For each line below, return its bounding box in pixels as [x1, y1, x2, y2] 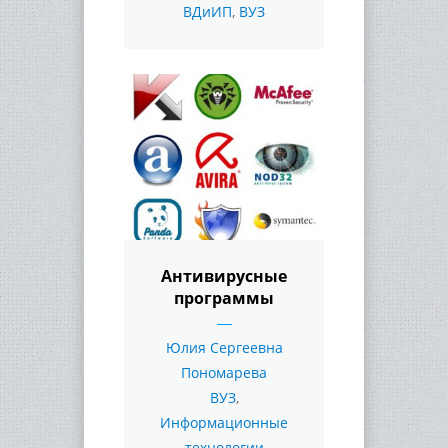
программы [174, 286, 274, 309]
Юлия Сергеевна [165, 337, 283, 357]
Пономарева [181, 362, 267, 382]
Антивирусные [161, 264, 287, 287]
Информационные [160, 412, 288, 432]
